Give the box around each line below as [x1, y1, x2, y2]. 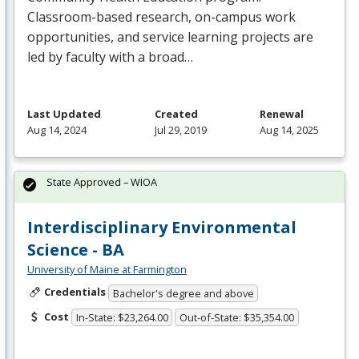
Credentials [43, 284, 106, 300]
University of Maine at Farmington [27, 262, 187, 277]
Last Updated [27, 107, 101, 122]
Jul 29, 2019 [154, 123, 207, 138]
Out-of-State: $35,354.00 [179, 310, 295, 325]
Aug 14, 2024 [27, 123, 87, 138]
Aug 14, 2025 [260, 123, 319, 138]
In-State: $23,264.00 [75, 310, 168, 325]
